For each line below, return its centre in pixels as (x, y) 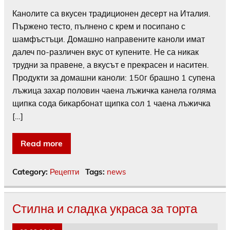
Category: (31, 172)
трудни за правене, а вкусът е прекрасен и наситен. (111, 65)
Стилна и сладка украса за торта (105, 208)
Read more (42, 143)
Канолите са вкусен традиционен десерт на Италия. (111, 14)
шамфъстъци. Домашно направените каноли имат (109, 39)
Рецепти (64, 172)
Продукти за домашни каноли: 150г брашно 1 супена (114, 78)
